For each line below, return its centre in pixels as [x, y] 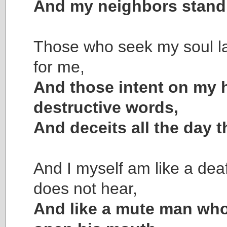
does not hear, [85, 188]
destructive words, [106, 107]
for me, [59, 67]
